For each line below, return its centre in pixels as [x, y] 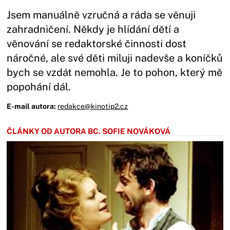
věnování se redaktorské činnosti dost [97, 44]
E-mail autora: [32, 106]
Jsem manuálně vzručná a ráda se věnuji [101, 15]
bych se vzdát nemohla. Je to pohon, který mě [115, 72]
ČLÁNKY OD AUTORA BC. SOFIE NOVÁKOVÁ [89, 131]
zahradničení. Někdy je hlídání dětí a [93, 29]
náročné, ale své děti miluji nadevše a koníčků [115, 58]
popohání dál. [39, 87]
